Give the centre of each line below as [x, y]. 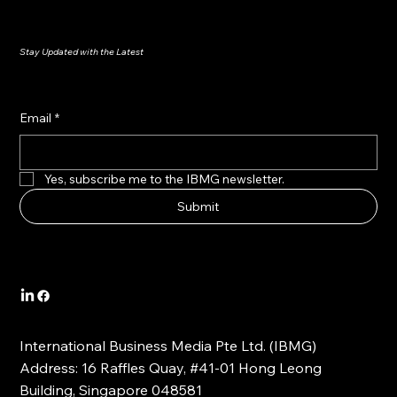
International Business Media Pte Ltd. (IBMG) [168, 346]
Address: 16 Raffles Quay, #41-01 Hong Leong [171, 368]
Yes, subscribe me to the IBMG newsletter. [165, 179]
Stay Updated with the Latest [82, 52]
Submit [198, 206]
